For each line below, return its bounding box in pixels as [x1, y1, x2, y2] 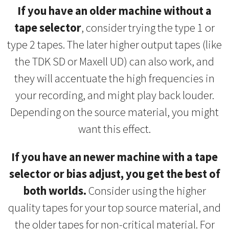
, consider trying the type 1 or [81, 20, 215, 35]
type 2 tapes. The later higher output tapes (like [7, 37, 222, 52]
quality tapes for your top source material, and [8, 200, 221, 215]
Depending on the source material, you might [10, 105, 219, 120]
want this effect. [78, 122, 151, 136]
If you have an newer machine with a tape [11, 150, 218, 165]
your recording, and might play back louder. [15, 88, 214, 103]
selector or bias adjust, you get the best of [9, 167, 220, 181]
